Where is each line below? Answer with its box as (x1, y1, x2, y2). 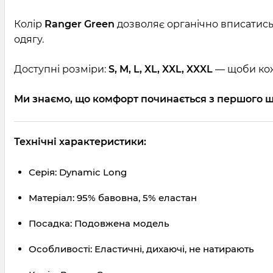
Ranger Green (44, 18, 115, 30)
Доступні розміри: (14, 63, 108, 76)
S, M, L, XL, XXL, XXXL (108, 63, 213, 76)
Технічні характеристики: (14, 136, 146, 148)
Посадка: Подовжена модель (29, 218, 169, 230)
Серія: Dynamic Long (29, 166, 127, 179)
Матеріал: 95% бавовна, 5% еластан (29, 192, 197, 204)
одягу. (14, 34, 44, 46)
